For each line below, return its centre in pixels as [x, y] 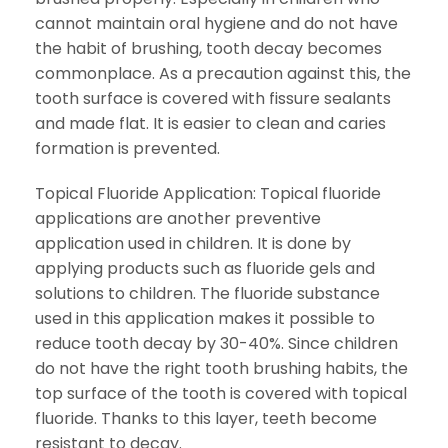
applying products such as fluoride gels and [205, 268]
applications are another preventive [178, 218]
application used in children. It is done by [193, 243]
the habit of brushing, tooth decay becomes [208, 48]
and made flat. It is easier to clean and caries [210, 123]
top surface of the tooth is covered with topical [221, 393]
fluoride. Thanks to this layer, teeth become [206, 418]
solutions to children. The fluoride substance [207, 293]
